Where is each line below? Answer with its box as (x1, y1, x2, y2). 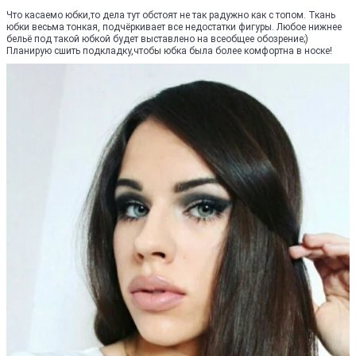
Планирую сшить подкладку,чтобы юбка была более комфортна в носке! (6, 45, 332, 57)
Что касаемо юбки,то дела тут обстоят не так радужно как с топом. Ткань (6, 10, 335, 21)
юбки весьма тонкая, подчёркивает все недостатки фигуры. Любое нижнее (6, 21, 342, 33)
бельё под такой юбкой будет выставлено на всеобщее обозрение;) (6, 33, 308, 45)
